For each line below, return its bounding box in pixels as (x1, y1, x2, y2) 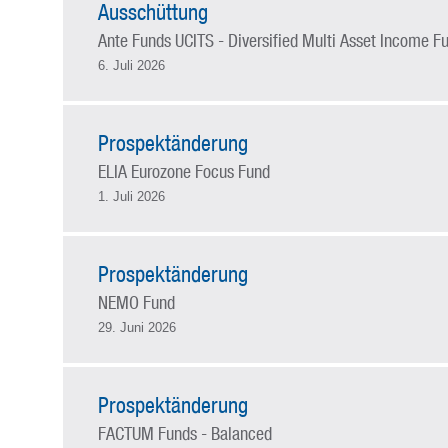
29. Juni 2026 (97, 320, 176, 335)
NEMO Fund (97, 291, 175, 313)
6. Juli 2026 (97, 58, 165, 73)
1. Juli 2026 (97, 189, 165, 204)
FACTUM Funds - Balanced (97, 422, 272, 444)
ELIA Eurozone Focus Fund (97, 160, 270, 182)
